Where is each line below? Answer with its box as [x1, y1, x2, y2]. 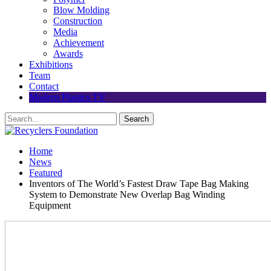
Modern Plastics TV [29, 92, 106, 102]
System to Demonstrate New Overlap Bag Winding [29, 189, 225, 200]
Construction [53, 16, 102, 26]
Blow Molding [53, 5, 109, 15]
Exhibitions [29, 59, 73, 70]
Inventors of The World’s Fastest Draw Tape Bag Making [29, 178, 249, 189]
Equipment [29, 200, 71, 211]
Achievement [53, 38, 104, 48]
